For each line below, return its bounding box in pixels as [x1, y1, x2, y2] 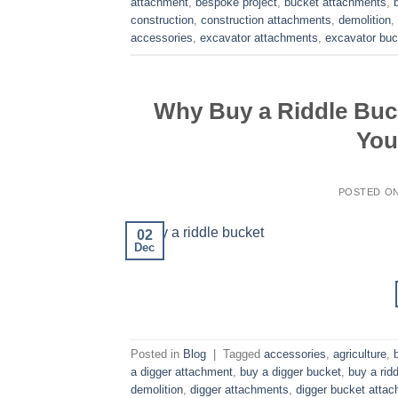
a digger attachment [131, 365, 233, 379]
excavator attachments [200, 31, 318, 45]
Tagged [223, 347, 264, 362]
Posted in [131, 347, 183, 362]
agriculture [333, 347, 386, 362]
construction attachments [201, 13, 331, 28]
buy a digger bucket [240, 365, 341, 379]
